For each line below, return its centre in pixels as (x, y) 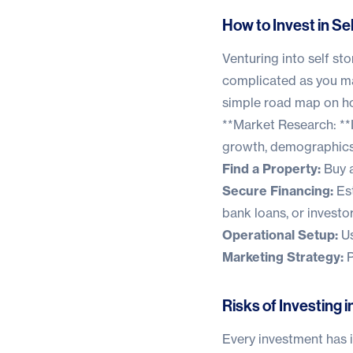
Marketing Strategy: (283, 256)
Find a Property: (271, 168)
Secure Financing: (278, 190)
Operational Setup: (280, 234)
